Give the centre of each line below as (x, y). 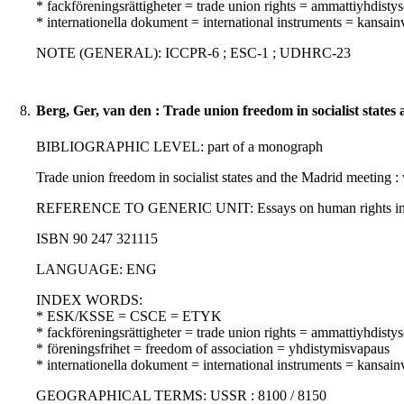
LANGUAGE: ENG (96, 270)
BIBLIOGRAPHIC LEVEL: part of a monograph (179, 147)
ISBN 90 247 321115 (97, 239)
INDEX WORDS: (89, 300)
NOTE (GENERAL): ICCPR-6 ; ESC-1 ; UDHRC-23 (193, 53)
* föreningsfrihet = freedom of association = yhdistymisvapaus (213, 349)
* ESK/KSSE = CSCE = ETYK (129, 317)
